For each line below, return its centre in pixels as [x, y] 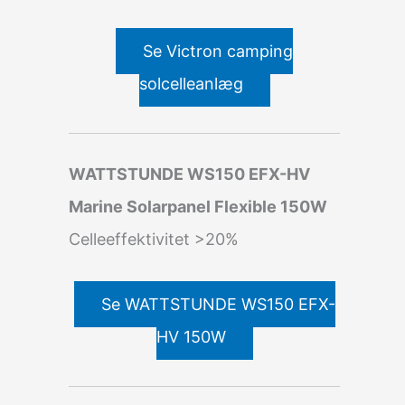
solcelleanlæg [191, 83]
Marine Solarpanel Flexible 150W [198, 206]
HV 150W [191, 336]
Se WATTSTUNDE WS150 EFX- [218, 304]
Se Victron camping [218, 51]
